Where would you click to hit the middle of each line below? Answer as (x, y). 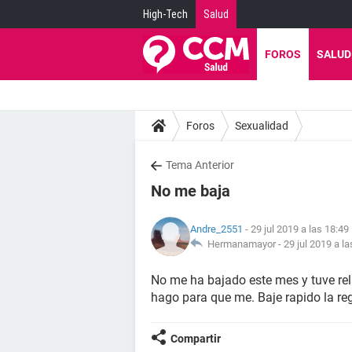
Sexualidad (262, 125)
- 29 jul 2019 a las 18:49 (296, 229)
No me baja (191, 191)
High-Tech (165, 14)
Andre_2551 (216, 229)
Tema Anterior (200, 165)
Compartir (196, 339)
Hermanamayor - (243, 244)
